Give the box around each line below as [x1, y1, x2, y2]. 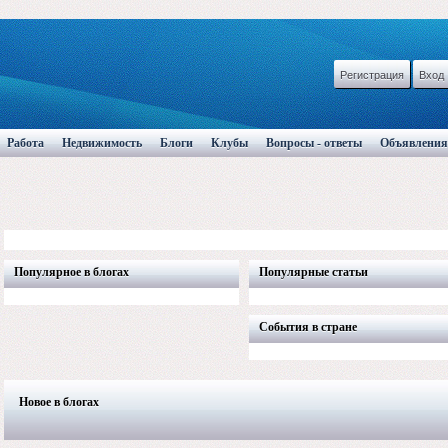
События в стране [259, 320, 357, 334]
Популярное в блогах [14, 265, 129, 279]
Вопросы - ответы [266, 136, 362, 150]
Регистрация [340, 66, 404, 82]
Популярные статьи [259, 265, 368, 279]
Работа [7, 136, 44, 150]
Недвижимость [62, 136, 142, 150]
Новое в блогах [19, 395, 99, 409]
